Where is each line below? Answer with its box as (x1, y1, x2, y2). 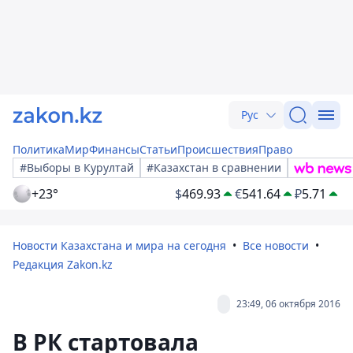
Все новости (243, 238, 309, 253)
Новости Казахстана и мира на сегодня (13, 238, 226, 253)
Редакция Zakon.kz (13, 257, 113, 272)
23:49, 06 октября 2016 (236, 297, 340, 310)
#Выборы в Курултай (20, 160, 134, 175)
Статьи (139, 142, 177, 157)
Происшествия (177, 142, 258, 157)
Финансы (89, 142, 139, 157)
